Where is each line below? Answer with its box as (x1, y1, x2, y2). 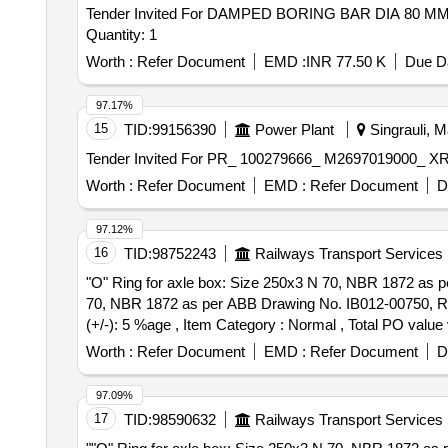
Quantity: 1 (85, 26, 157, 43)
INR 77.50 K (305, 53, 386, 70)
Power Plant (254, 121, 334, 138)
